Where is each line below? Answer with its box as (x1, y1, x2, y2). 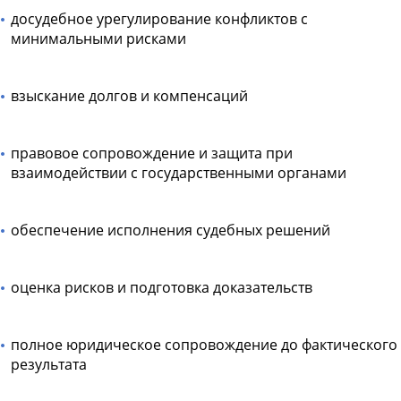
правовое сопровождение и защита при (11, 143, 293, 164)
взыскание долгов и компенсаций (11, 86, 248, 107)
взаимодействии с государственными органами (11, 163, 346, 183)
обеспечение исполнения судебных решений (11, 220, 330, 241)
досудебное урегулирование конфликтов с (11, 9, 308, 30)
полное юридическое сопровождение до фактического (11, 335, 397, 355)
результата (11, 354, 87, 375)
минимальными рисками (11, 29, 186, 49)
